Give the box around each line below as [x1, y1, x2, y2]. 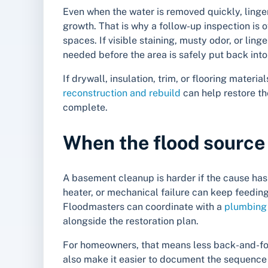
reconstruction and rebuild [63, 87, 181, 99]
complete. [63, 102, 108, 114]
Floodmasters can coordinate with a [63, 200, 224, 212]
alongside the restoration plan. [63, 215, 199, 227]
